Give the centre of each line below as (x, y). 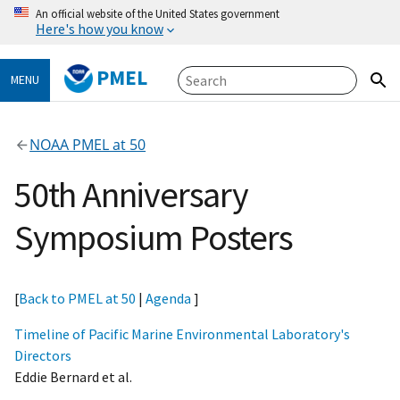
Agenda (168, 299)
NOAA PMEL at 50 (88, 145)
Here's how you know (100, 29)
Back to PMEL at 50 (77, 299)
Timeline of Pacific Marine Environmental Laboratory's (182, 334)
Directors (43, 356)
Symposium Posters (154, 238)
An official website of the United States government (158, 13)
